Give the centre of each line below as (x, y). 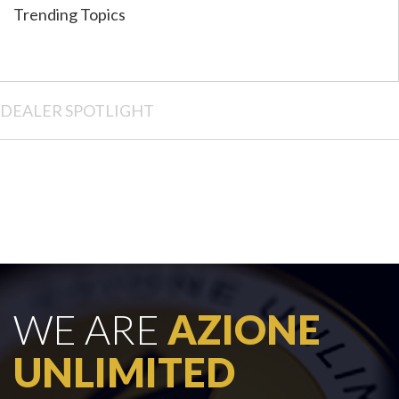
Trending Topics (69, 14)
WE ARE (90, 329)
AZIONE (244, 329)
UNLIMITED (124, 372)
